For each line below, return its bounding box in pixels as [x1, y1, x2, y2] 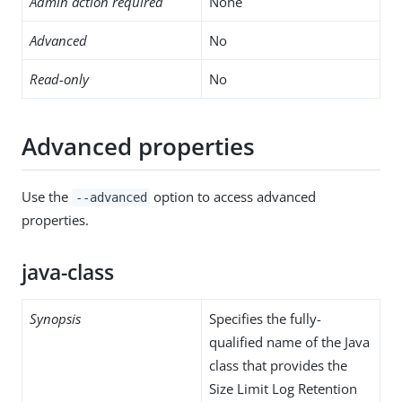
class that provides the [209, 355, 347, 374]
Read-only [30, 69, 89, 88]
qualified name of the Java [209, 332, 370, 351]
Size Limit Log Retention [209, 379, 357, 398]
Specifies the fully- [209, 309, 321, 328]
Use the [22, 187, 72, 205]
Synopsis [30, 309, 81, 328]
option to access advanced [150, 187, 317, 205]
